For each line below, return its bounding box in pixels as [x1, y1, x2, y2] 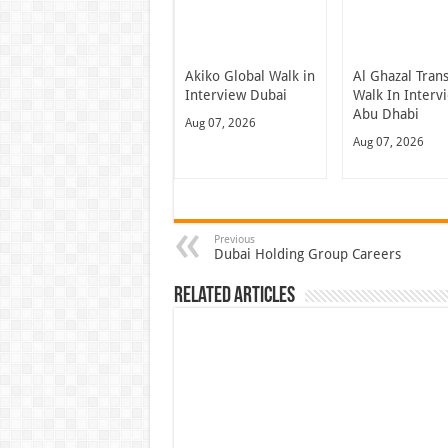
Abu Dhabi [353, 105, 420, 122]
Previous [213, 232, 255, 246]
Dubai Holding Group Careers [213, 245, 401, 262]
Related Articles [173, 284, 295, 308]
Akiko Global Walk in [184, 67, 315, 84]
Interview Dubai [184, 86, 287, 103]
